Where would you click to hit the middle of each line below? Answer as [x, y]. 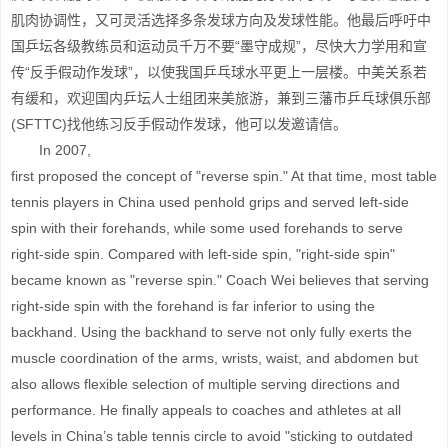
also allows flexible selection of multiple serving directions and [205, 384]
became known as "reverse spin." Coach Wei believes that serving [220, 280]
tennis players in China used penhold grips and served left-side [210, 202]
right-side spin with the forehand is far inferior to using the [193, 306]
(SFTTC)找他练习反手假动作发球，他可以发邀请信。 [179, 124]
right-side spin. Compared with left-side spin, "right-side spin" [203, 254]
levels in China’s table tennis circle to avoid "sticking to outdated [212, 436]
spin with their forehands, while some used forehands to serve [207, 228]
